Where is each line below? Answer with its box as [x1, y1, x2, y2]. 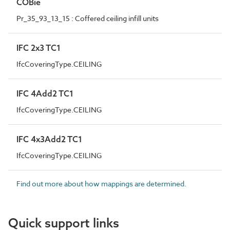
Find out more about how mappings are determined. [16, 178, 186, 188]
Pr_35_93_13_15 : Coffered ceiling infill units [16, 13, 159, 23]
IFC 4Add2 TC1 [16, 88, 73, 99]
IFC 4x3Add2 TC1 [16, 133, 82, 144]
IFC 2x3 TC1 [16, 42, 61, 53]
